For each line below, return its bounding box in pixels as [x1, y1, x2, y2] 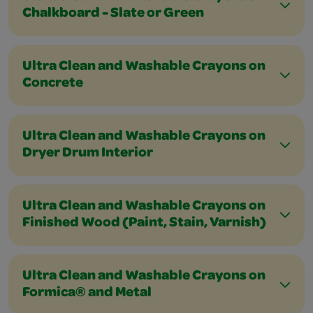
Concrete [22, 77, 83, 91]
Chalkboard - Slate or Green [22, 7, 204, 21]
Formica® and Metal [22, 286, 152, 300]
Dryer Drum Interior [22, 147, 153, 161]
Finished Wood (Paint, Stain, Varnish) [22, 217, 266, 231]
